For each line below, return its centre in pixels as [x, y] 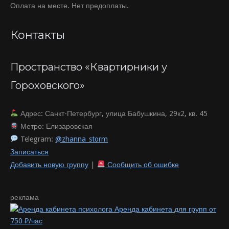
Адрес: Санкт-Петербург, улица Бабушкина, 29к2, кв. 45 [113, 113]
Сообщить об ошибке [142, 164]
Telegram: [37, 139]
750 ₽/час [26, 221]
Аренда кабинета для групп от [165, 209]
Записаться [29, 152]
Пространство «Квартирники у [89, 67]
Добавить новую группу [49, 164]
